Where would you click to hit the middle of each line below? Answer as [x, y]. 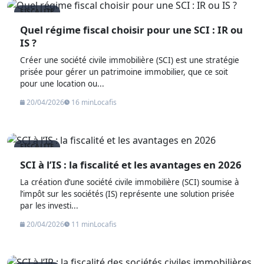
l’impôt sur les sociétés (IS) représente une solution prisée [128, 194]
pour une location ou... [62, 83]
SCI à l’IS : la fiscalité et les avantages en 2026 [131, 165]
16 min [82, 102]
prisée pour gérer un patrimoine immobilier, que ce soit [124, 72]
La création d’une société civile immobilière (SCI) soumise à [130, 182]
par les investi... [49, 206]
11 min [82, 224]
